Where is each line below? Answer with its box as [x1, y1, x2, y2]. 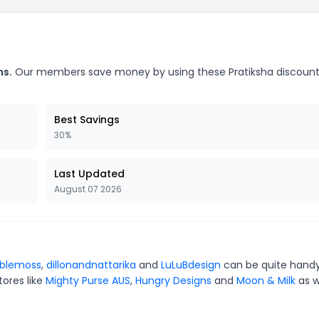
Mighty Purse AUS [46, 273, 130, 288]
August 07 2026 [54, 183, 122, 195]
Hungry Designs [135, 273, 211, 288]
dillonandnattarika [46, 258, 136, 272]
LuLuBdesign [161, 258, 221, 272]
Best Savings [54, 113, 120, 127]
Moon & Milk [236, 273, 296, 288]
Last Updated [54, 167, 125, 181]
